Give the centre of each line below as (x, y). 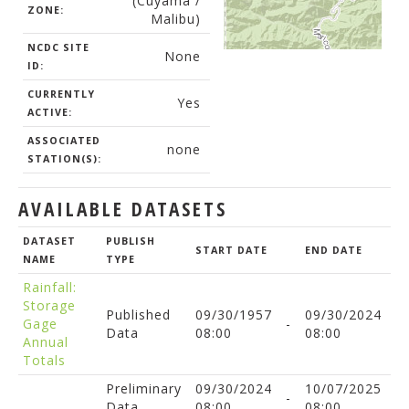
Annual (46, 342)
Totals (44, 360)
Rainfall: (50, 287)
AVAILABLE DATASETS (123, 209)
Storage (49, 305)
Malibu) (176, 19)
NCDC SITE (58, 47)
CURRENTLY (61, 94)
